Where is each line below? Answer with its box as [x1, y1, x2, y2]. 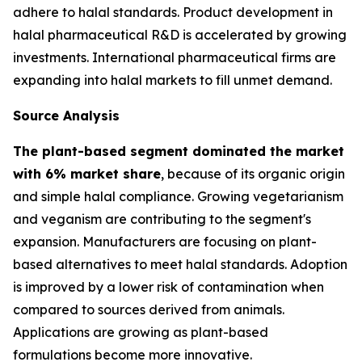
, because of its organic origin [161, 166, 345, 183]
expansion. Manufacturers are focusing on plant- [13, 234, 317, 250]
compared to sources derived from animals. [13, 301, 284, 318]
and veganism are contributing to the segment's [13, 211, 311, 228]
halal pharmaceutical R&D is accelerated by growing [13, 27, 347, 44]
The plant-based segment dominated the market [13, 143, 344, 160]
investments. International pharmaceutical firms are [13, 49, 336, 66]
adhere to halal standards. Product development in [13, 4, 333, 21]
